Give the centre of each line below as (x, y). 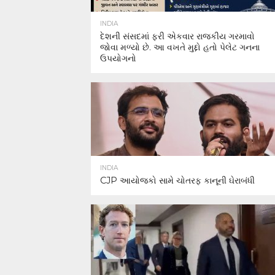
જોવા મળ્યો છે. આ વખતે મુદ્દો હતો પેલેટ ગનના (180, 47)
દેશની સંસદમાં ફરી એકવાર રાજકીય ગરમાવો (177, 36)
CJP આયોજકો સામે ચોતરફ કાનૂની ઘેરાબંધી (177, 180)
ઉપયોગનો (118, 58)
